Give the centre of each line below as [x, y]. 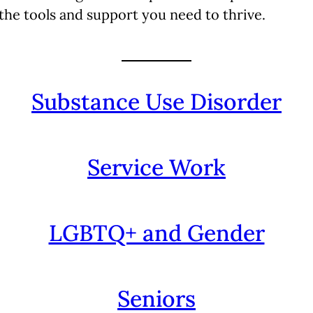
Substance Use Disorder [156, 101]
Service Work [156, 167]
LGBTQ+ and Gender [156, 233]
